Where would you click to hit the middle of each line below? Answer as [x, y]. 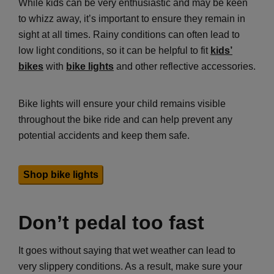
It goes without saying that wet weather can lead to [127, 250]
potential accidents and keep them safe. [104, 135]
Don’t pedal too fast [111, 222]
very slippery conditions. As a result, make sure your [130, 266]
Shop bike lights [61, 174]
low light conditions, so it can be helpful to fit [114, 50]
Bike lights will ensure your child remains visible [122, 103]
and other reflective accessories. [185, 66]
